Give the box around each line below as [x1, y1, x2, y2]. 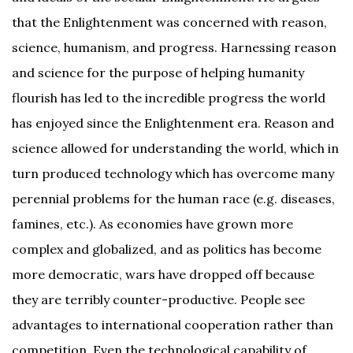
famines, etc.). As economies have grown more [12, 216, 293, 232]
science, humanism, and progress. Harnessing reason [12, 39, 336, 55]
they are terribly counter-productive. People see [12, 292, 305, 307]
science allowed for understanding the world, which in [12, 140, 339, 156]
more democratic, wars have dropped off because [12, 266, 314, 282]
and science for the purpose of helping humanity [12, 65, 304, 80]
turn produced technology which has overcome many [12, 165, 334, 181]
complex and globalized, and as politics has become [12, 241, 321, 257]
